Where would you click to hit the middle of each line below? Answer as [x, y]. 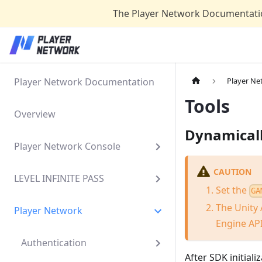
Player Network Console [67, 146]
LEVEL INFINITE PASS [59, 178]
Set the [232, 190]
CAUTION [232, 171]
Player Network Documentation [84, 82]
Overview [35, 114]
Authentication [54, 243]
